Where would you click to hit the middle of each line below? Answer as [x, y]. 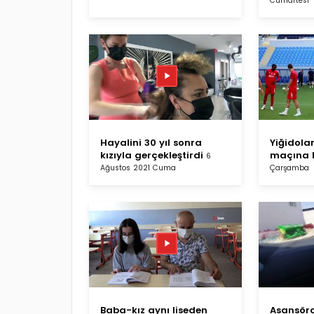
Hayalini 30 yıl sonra [151, 142]
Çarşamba [289, 168]
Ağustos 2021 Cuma [138, 168]
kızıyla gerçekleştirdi [152, 155]
